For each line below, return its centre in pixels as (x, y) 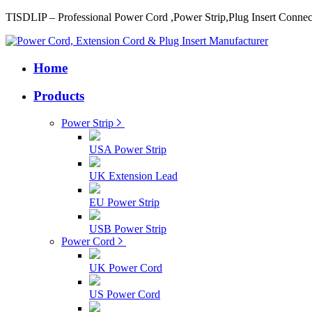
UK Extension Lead (133, 176)
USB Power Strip (128, 229)
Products (59, 96)
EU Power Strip (124, 203)
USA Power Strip (128, 150)
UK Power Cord (126, 268)
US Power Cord (125, 295)
